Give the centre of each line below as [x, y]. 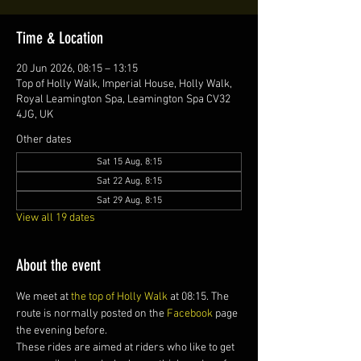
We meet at [44, 297]
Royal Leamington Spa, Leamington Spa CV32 [123, 100]
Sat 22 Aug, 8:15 [129, 181]
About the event [58, 265]
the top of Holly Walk [119, 297]
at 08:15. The [199, 297]
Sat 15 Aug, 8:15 [129, 162]
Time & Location [60, 38]
